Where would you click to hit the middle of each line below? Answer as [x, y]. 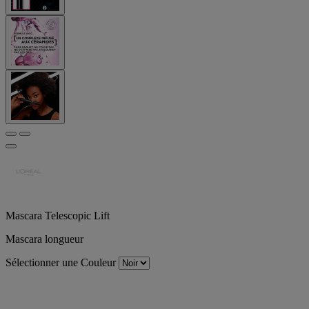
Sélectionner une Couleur [61, 262]
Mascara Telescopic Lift [58, 215]
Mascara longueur [44, 239]
